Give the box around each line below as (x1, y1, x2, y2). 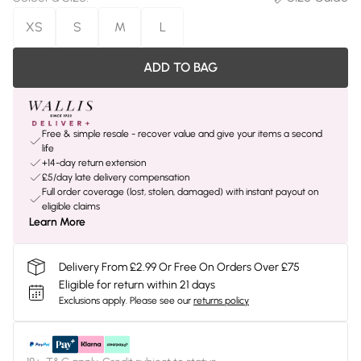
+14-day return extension (42, 157, 146, 168)
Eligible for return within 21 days (59, 278, 215, 292)
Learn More (29, 215, 85, 229)
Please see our (130, 295, 191, 306)
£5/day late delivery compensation (42, 172, 189, 183)
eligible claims (42, 201, 100, 212)
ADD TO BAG (143, 60, 218, 75)
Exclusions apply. (59, 295, 127, 306)
